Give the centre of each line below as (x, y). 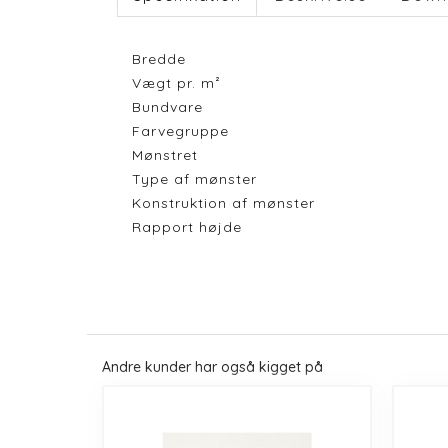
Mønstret (165, 155)
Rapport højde (187, 227)
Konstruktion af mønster (223, 203)
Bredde (159, 59)
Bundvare (167, 107)
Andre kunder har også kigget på (212, 366)
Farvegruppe (180, 131)
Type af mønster (194, 179)
